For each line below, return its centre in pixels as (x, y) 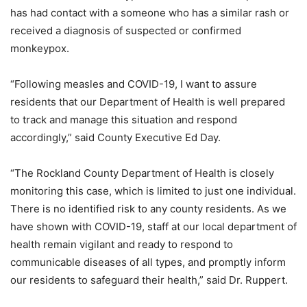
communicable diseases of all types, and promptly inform (148, 262)
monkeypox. (40, 48)
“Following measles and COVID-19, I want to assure (134, 84)
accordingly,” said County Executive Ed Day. (115, 137)
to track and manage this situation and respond (124, 119)
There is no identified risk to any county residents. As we (148, 208)
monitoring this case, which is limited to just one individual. (153, 191)
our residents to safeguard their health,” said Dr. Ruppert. (149, 280)
